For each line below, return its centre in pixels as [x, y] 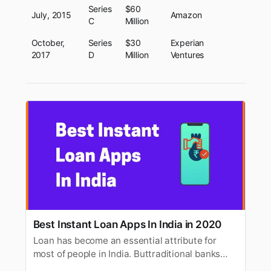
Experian [187, 42]
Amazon [186, 15]
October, [48, 42]
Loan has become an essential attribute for [125, 240]
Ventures [187, 54]
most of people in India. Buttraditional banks [127, 253]
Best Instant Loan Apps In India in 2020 [127, 224]
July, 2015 [51, 15]
